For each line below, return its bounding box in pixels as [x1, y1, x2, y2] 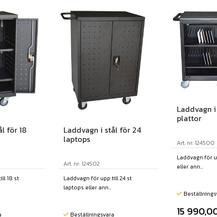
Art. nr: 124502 [63, 159, 100, 169]
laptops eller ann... [63, 183, 112, 192]
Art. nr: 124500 [177, 139, 215, 148]
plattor [177, 112, 202, 124]
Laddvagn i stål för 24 [63, 124, 141, 136]
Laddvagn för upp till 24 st [63, 174, 132, 183]
